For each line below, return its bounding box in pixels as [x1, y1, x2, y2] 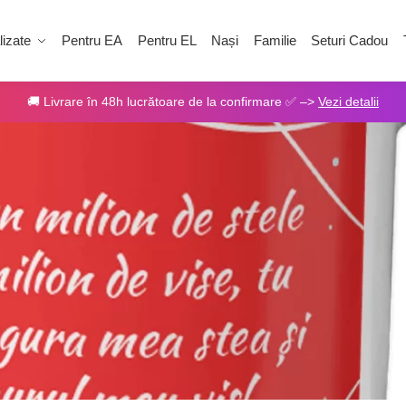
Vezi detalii [318, 94, 379, 109]
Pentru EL [137, 33, 197, 48]
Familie [253, 33, 296, 48]
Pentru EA [62, 33, 123, 48]
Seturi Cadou [311, 33, 389, 48]
